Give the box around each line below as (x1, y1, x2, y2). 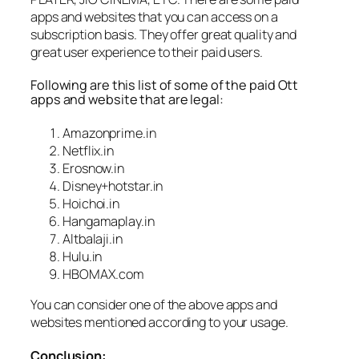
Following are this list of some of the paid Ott (30, 76, 299, 95)
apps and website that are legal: (30, 91, 224, 109)
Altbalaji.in (63, 229, 123, 248)
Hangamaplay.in (63, 212, 155, 230)
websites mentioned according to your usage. (30, 313, 288, 332)
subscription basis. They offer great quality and (30, 25, 297, 43)
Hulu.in (63, 247, 103, 265)
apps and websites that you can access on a (30, 7, 278, 26)
